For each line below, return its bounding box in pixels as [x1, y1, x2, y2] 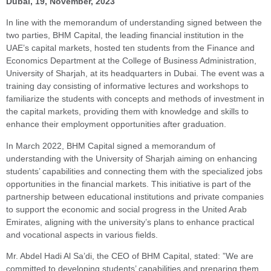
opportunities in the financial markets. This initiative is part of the [6, 178, 251, 189]
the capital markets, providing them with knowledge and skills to [6, 106, 249, 117]
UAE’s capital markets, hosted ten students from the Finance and [6, 43, 255, 53]
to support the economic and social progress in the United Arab [6, 204, 247, 214]
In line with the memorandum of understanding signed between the [6, 18, 262, 28]
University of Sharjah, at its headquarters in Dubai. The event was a [6, 68, 264, 79]
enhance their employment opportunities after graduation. [6, 119, 226, 129]
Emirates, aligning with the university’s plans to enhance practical [6, 217, 254, 227]
